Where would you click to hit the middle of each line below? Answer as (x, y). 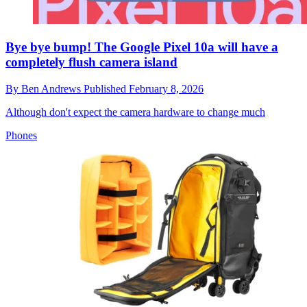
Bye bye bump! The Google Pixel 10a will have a (142, 47)
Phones (21, 135)
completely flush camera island (91, 62)
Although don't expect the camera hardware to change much (135, 112)
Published (106, 88)
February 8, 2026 (166, 88)
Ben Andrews (52, 88)
